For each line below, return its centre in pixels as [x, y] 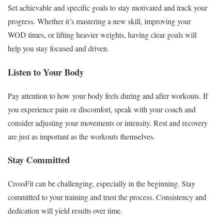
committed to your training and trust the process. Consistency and [107, 197]
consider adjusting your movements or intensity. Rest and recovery [108, 123]
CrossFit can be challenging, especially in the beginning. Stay [101, 184]
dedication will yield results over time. [65, 211]
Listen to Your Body [46, 72]
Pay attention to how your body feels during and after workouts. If [108, 95]
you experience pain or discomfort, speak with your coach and [102, 109]
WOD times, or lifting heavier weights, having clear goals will [102, 35]
